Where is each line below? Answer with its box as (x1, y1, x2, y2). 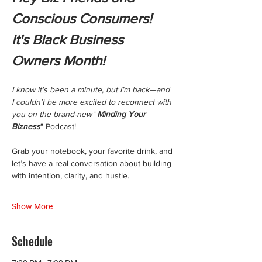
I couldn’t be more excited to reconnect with (12, 97, 174, 107)
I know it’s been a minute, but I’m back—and (12, 85, 172, 95)
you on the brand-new (12, 109, 94, 119)
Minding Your (97, 109, 148, 119)
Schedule (12, 232, 53, 250)
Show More (12, 202, 53, 212)
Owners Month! (12, 53, 105, 69)
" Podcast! (40, 122, 76, 132)
